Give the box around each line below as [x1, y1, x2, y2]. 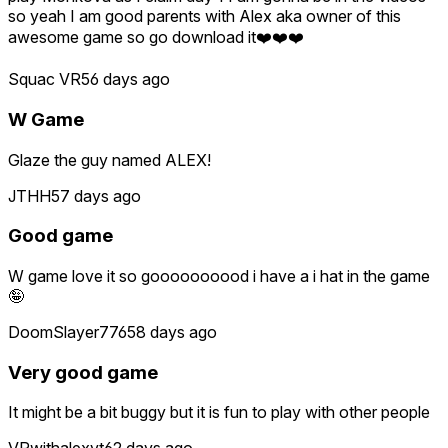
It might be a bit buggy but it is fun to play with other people [8, 402, 430, 423]
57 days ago [51, 185, 141, 206]
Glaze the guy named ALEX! [8, 149, 211, 170]
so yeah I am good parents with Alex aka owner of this [8, 6, 401, 27]
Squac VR [8, 69, 81, 90]
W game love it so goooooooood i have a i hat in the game [8, 265, 430, 286]
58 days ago [127, 321, 217, 342]
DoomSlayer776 [8, 321, 127, 342]
